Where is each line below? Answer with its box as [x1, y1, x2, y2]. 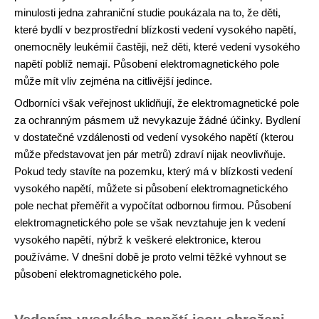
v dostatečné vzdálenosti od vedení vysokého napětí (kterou [14, 131, 293, 143]
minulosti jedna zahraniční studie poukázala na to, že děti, [14, 6, 281, 19]
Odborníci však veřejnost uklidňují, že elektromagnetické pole [14, 97, 299, 109]
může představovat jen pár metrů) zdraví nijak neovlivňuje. [14, 148, 286, 160]
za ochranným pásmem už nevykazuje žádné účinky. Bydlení [14, 114, 300, 126]
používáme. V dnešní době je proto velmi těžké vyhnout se [14, 251, 286, 263]
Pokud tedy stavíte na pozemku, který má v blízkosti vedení [14, 165, 293, 177]
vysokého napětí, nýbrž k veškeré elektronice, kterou [14, 234, 261, 246]
